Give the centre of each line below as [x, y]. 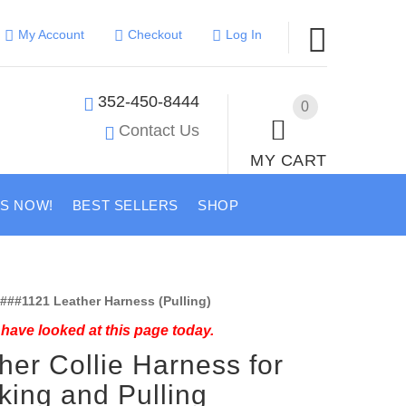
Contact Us [159, 130]
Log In [243, 34]
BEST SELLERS [125, 205]
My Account [51, 34]
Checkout [155, 34]
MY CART [289, 160]
